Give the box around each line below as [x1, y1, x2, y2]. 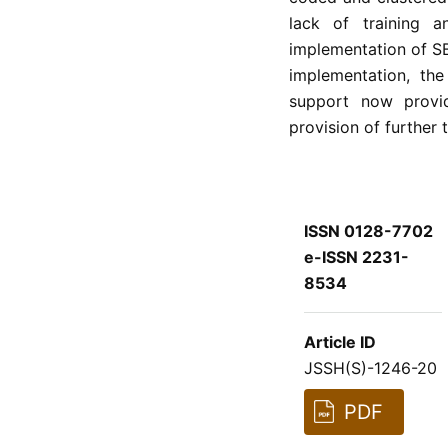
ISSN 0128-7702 [303, 220, 433, 241]
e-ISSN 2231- [303, 246, 409, 267]
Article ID [303, 331, 376, 352]
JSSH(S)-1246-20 [303, 357, 437, 378]
